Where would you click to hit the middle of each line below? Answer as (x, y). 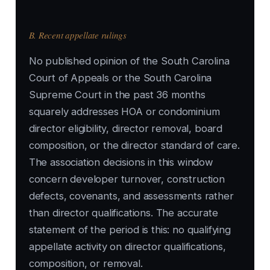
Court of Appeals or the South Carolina (120, 78)
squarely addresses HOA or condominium (124, 112)
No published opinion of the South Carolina (129, 61)
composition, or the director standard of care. (134, 146)
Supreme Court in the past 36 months (117, 95)
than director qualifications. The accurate (123, 213)
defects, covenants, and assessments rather (131, 196)
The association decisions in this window (121, 162)
